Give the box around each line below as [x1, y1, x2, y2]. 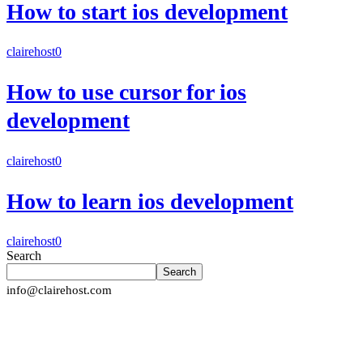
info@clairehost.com [6, 284, 112, 297]
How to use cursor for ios [6, 79, 246, 105]
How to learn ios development [6, 188, 293, 214]
